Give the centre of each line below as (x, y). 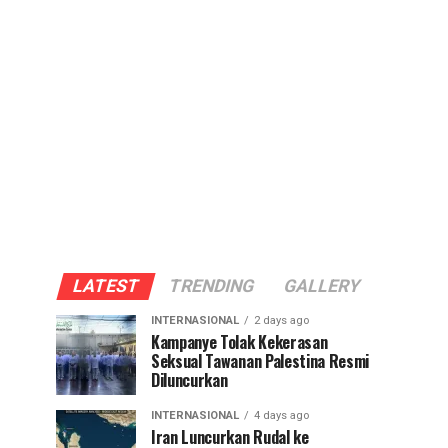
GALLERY (321, 286)
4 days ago (281, 415)
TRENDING (211, 286)
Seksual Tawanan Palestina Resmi (260, 361)
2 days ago (281, 320)
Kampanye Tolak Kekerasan (239, 342)
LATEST (105, 286)
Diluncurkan (189, 380)
